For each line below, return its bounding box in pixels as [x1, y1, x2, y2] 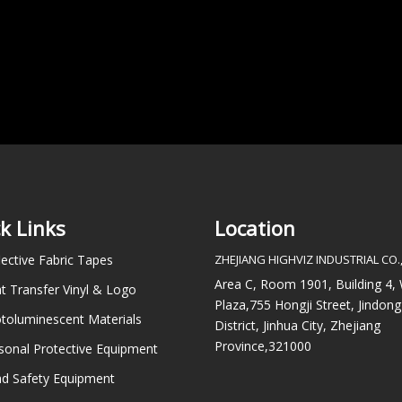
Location [214, 214, 295, 241]
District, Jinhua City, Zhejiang [214, 316, 380, 334]
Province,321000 [214, 336, 311, 354]
